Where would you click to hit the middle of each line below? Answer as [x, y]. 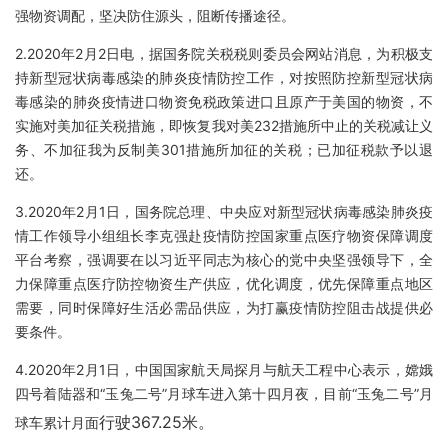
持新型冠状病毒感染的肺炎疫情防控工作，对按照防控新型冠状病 [224, 77]
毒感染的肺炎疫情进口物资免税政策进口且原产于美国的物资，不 [224, 101]
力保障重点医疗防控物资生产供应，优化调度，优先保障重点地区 [224, 283]
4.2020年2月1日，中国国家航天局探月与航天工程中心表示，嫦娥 [224, 369]
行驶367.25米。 [156, 422]
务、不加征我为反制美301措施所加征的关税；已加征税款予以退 [224, 149]
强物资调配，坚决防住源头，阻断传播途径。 [155, 15]
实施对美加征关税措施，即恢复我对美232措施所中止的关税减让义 [224, 125]
